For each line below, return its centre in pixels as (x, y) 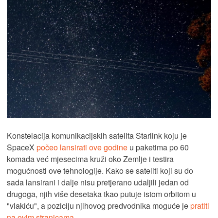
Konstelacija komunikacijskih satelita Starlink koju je (97, 136)
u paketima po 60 (158, 147)
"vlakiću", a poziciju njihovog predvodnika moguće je (99, 206)
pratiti (200, 206)
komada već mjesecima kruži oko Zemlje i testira (90, 159)
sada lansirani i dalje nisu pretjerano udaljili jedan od (98, 182)
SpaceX (22, 147)
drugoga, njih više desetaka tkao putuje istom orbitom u (101, 194)
